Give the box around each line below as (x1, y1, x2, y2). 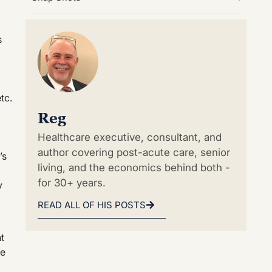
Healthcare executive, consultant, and (38, 131, 222, 143)
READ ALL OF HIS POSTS (38, 199, 146, 211)
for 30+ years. (38, 176, 106, 189)
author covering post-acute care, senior (38, 146, 230, 158)
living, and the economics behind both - (38, 161, 230, 174)
